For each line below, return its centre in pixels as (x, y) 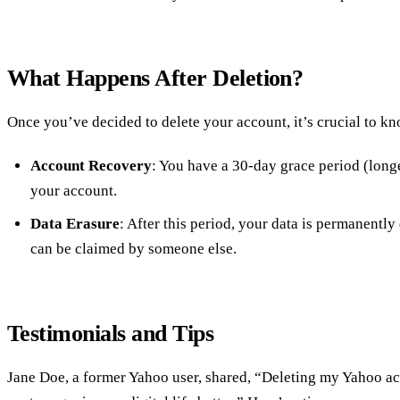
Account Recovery (91, 166)
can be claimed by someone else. (133, 248)
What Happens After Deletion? (155, 78)
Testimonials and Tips (111, 333)
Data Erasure (75, 223)
